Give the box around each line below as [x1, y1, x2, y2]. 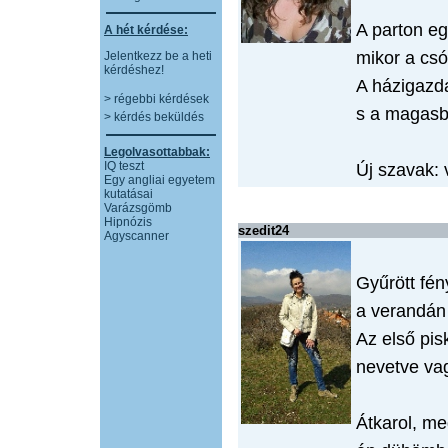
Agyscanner [104, 229, 169, 243]
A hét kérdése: [104, 23, 188, 37]
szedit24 [238, 223, 289, 238]
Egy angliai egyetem [104, 173, 215, 187]
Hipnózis [104, 215, 152, 229]
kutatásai [104, 187, 153, 201]
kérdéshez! [104, 63, 164, 77]
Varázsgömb [104, 201, 172, 215]
